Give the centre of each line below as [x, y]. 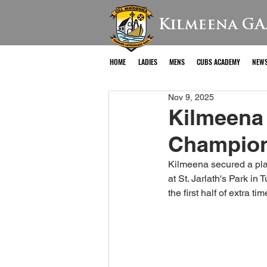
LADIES [148, 62]
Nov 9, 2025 [191, 97]
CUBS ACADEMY [218, 62]
